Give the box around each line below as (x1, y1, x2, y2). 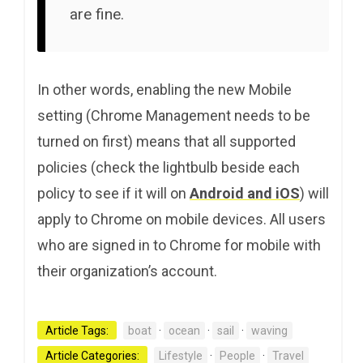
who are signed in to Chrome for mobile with (37, 236, 321, 254)
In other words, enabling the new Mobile (37, 80, 292, 98)
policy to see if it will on (37, 184, 190, 202)
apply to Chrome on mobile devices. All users (37, 210, 326, 228)
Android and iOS (190, 184, 300, 202)
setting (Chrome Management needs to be (37, 106, 310, 124)
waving (251, 323, 288, 337)
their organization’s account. (37, 262, 217, 280)
